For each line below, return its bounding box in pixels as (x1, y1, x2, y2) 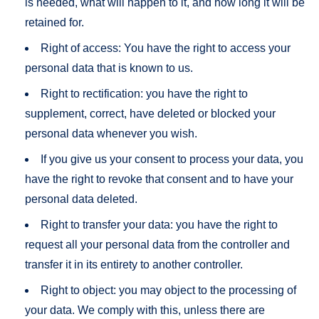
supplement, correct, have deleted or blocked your (25, 107, 276, 120)
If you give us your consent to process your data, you (41, 152, 303, 165)
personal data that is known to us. (25, 61, 193, 74)
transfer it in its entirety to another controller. (25, 258, 243, 271)
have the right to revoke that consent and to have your (25, 172, 293, 185)
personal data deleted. (25, 192, 137, 205)
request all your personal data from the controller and (25, 238, 290, 251)
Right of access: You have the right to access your (41, 41, 291, 54)
